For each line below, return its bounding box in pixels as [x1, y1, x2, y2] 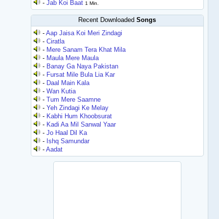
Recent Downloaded [78, 16, 137, 23]
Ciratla [46, 38, 65, 45]
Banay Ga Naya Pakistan [46, 63, 119, 70]
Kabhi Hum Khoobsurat [46, 112, 112, 120]
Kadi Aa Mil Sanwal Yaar [46, 121, 116, 128]
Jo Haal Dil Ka [46, 129, 88, 136]
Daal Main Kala [46, 79, 90, 87]
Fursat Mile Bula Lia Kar [46, 71, 115, 78]
